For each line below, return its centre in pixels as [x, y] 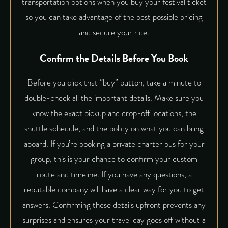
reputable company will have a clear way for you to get [114, 190]
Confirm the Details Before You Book [114, 58]
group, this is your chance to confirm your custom [114, 159]
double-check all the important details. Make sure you [114, 98]
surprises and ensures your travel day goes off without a [114, 220]
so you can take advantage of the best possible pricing [114, 17]
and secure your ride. [114, 32]
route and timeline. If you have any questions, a [114, 175]
